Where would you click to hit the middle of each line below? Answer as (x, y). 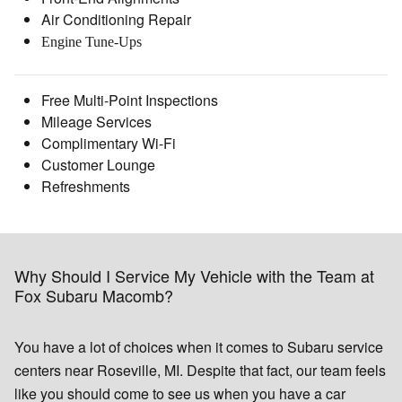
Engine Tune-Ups (92, 41)
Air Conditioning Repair (116, 19)
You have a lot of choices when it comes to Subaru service (199, 346)
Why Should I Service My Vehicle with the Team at (194, 275)
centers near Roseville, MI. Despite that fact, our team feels (200, 370)
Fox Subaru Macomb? (94, 295)
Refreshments (86, 186)
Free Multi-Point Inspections (130, 100)
